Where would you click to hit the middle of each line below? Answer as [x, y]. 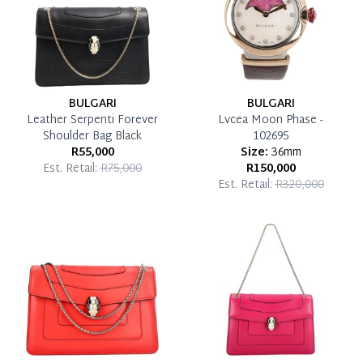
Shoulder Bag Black [92, 136]
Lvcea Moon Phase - [271, 120]
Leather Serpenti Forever [92, 120]
